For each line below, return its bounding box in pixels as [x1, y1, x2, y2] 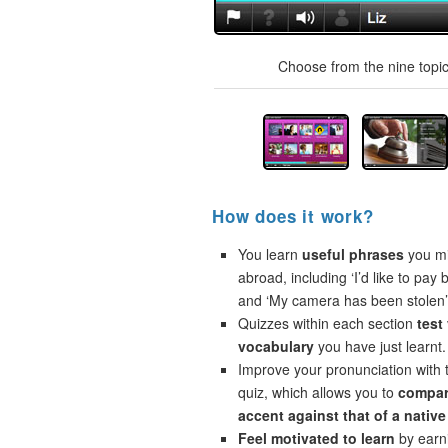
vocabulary [238, 336, 314, 356]
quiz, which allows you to [238, 382, 398, 402]
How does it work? [212, 204, 374, 228]
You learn [238, 244, 302, 264]
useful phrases [302, 244, 404, 264]
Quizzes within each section [238, 313, 417, 333]
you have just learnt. [314, 336, 446, 356]
